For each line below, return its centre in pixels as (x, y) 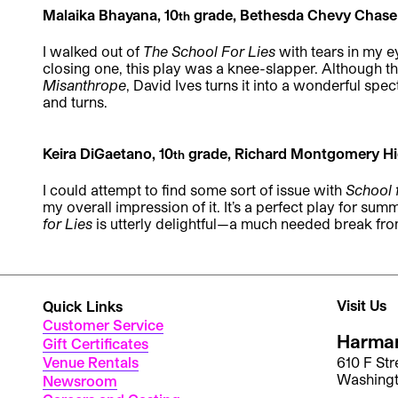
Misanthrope (84, 84)
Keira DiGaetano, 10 (108, 154)
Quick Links (83, 306)
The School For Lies (209, 51)
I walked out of (93, 51)
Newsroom (80, 381)
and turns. (75, 101)
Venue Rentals (91, 362)
